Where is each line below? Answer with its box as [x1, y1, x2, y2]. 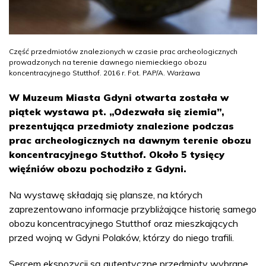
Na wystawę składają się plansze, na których [9, 188, 202, 201]
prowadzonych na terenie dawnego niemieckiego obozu [9, 57, 207, 66]
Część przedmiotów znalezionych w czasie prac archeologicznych [9, 46, 237, 56]
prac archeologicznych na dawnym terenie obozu [9, 134, 251, 146]
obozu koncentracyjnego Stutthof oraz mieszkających [9, 217, 238, 229]
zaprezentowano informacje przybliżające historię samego [9, 202, 256, 215]
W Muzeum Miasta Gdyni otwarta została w [9, 91, 229, 103]
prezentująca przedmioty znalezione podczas [9, 119, 234, 132]
